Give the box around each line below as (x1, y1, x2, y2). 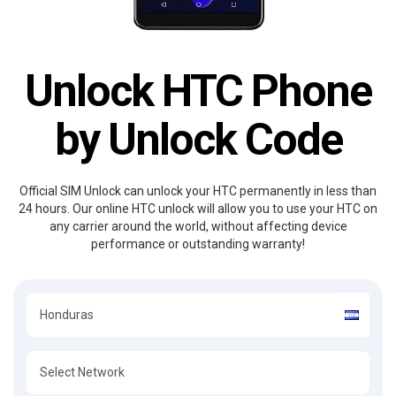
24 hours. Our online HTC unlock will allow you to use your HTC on (19, 202, 377, 216)
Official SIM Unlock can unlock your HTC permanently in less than (19, 184, 377, 198)
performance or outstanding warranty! (91, 237, 305, 251)
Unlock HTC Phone (25, 65, 371, 117)
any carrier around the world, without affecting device (49, 219, 347, 233)
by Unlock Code (54, 114, 342, 165)
